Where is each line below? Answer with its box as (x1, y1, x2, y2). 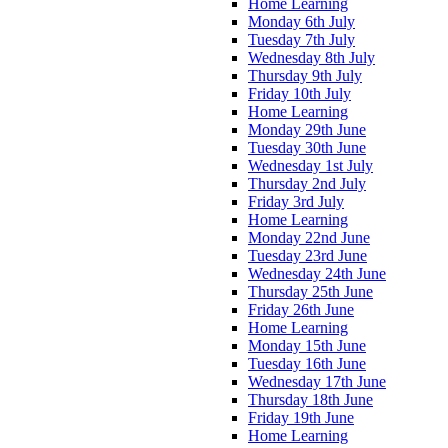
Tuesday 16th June (248, 354, 366, 372)
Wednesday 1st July (248, 156, 373, 174)
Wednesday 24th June (248, 264, 386, 282)
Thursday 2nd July (248, 174, 366, 192)
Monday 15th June (248, 336, 366, 354)
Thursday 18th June (248, 390, 373, 408)
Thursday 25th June (248, 282, 373, 300)
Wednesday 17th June (248, 372, 386, 390)
